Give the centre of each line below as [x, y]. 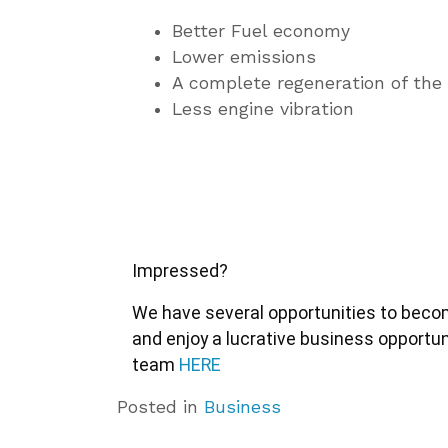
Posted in [160, 407]
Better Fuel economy [261, 31]
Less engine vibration [263, 109]
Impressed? [180, 271]
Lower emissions [244, 57]
